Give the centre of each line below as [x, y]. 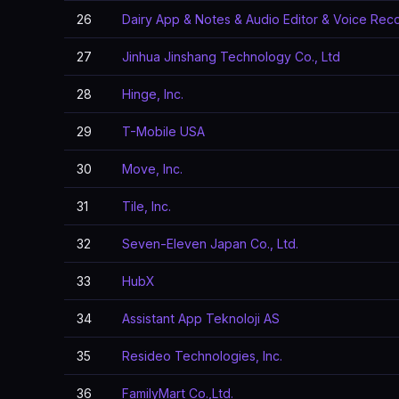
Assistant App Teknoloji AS [201, 318]
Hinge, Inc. [153, 94]
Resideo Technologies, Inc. [202, 356]
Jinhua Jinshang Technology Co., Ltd [231, 57]
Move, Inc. [152, 169]
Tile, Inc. [147, 206]
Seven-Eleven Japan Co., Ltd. [210, 244]
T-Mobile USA [163, 131]
